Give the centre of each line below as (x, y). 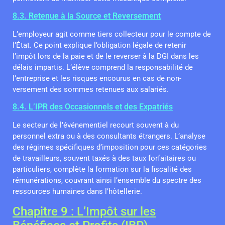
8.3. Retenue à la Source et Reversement (87, 16)
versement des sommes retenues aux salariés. (91, 90)
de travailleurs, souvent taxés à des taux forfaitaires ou (104, 158)
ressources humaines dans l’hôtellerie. (77, 192)
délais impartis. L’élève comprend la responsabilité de (103, 68)
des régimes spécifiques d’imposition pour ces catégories (110, 147)
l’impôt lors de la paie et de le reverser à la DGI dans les (106, 57)
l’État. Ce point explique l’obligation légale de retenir (99, 45)
